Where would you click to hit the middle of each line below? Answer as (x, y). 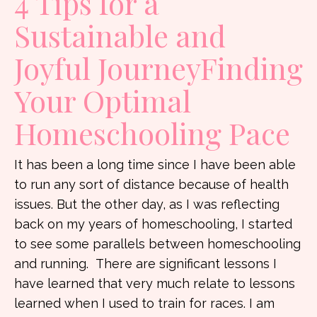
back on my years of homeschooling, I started (153, 224)
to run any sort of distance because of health (151, 184)
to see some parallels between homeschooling (157, 244)
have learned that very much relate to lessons (155, 283)
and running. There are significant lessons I (145, 264)
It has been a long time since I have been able (155, 165)
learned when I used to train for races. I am (144, 303)
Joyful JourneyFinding (158, 68)
